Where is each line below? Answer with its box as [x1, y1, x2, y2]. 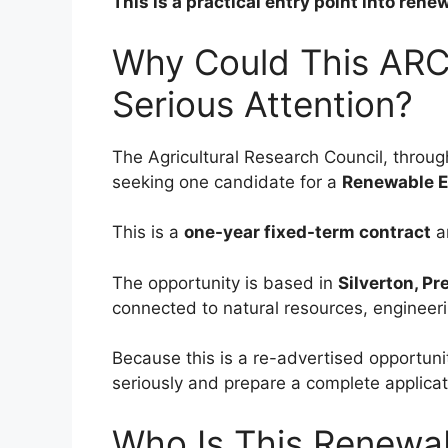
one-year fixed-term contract [184, 222, 431, 243]
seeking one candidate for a [112, 171, 342, 192]
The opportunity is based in [112, 272, 338, 293]
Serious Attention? [112, 82, 413, 125]
